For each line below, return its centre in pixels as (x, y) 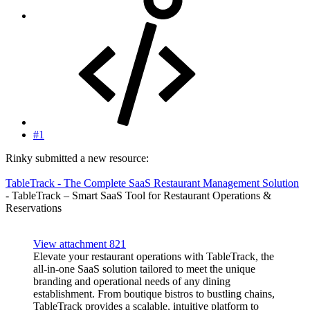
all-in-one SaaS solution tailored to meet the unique (144, 268)
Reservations (34, 208)
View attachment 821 (80, 244)
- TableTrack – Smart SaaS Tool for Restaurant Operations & (138, 195)
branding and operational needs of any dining (132, 281)
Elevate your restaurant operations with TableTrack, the (154, 256)
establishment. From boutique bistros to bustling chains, (154, 293)
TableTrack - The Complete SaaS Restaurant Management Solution (152, 183)
